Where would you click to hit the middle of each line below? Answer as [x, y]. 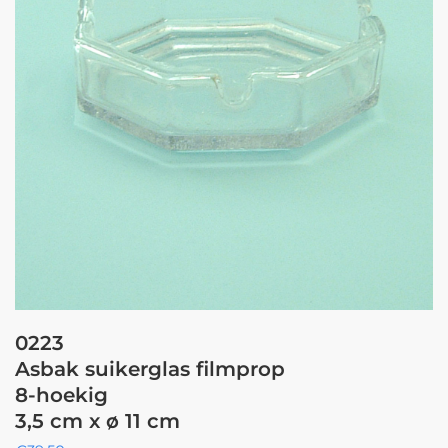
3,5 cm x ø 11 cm [97, 420]
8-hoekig [61, 394]
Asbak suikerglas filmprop [150, 368]
